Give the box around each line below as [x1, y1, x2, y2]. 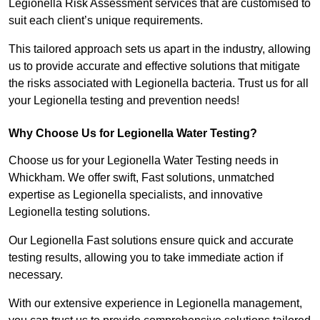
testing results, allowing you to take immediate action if [9, 251, 283, 264]
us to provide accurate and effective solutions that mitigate [9, 60, 300, 73]
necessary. [9, 269, 66, 281]
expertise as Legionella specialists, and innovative [9, 189, 263, 201]
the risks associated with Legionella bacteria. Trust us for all [9, 77, 309, 90]
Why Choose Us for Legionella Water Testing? [9, 127, 257, 140]
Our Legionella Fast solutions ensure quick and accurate [9, 234, 294, 247]
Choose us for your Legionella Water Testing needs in [9, 154, 279, 167]
